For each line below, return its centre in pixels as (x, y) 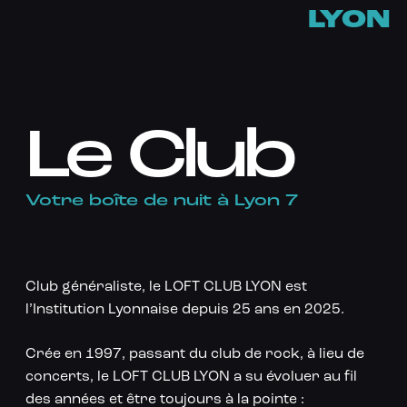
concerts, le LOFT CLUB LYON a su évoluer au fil (191, 377)
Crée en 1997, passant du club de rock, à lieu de (194, 354)
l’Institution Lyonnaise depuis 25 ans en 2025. (184, 310)
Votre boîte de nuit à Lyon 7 (161, 201)
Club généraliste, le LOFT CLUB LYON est (166, 287)
